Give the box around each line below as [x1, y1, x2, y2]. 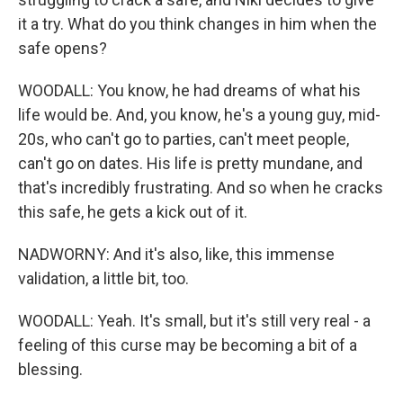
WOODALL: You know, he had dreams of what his [18, 81, 361, 100]
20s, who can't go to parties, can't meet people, [18, 130, 349, 148]
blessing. [18, 360, 83, 379]
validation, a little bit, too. [18, 269, 189, 288]
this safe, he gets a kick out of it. [18, 202, 247, 221]
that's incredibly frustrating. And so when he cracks [18, 178, 383, 197]
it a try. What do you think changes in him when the [18, 14, 377, 33]
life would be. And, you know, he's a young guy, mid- [18, 105, 381, 124]
